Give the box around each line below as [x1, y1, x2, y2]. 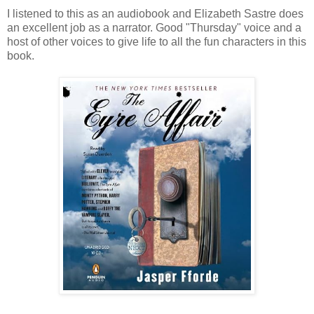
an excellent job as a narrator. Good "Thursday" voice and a [7, 21, 301, 34]
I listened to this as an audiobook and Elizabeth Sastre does [7, 7, 303, 20]
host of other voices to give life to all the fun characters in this [7, 35, 306, 48]
